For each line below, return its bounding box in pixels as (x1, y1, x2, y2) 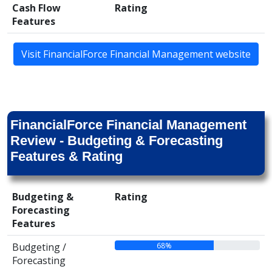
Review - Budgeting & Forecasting (10, 133, 223, 148)
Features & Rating (10, 149, 123, 164)
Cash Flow (12, 1, 61, 15)
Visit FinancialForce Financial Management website (21, 47, 251, 61)
